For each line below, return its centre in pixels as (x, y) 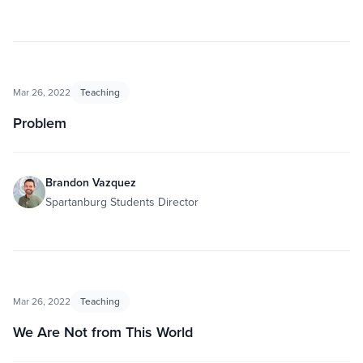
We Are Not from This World (103, 332)
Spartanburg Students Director (122, 202)
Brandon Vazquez (91, 182)
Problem (40, 123)
